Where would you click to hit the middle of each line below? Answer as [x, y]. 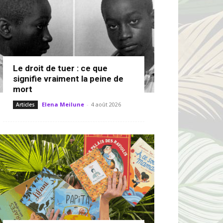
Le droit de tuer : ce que [60, 68]
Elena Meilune [63, 104]
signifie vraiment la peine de [68, 79]
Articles [25, 105]
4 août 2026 [106, 104]
